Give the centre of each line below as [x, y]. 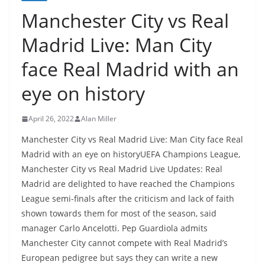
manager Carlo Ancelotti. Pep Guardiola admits [114, 228]
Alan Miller [99, 119]
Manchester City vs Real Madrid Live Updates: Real [122, 169]
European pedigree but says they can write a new [119, 258]
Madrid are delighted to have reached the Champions [128, 184]
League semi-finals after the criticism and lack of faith [128, 198]
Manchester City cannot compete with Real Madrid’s [125, 243]
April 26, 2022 [51, 119]
